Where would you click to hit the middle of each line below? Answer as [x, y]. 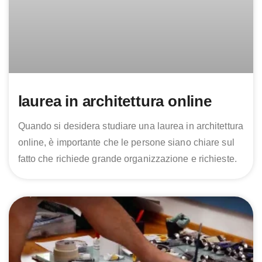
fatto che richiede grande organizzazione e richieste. [127, 159]
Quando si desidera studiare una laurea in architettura [130, 126]
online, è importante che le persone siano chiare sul [126, 143]
